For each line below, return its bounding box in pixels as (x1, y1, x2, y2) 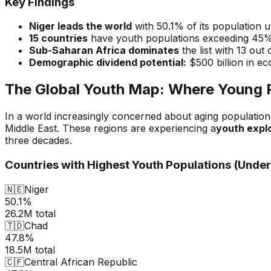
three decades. (5, 134, 72, 147)
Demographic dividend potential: (29, 56, 186, 69)
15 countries (29, 32, 88, 45)
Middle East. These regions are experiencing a (5, 122, 216, 135)
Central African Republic (24, 255, 137, 268)
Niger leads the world (29, 20, 132, 33)
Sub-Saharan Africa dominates (29, 44, 179, 57)
